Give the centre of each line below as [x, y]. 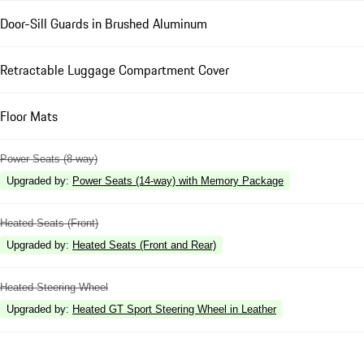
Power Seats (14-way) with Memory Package [178, 181]
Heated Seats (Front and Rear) [144, 245]
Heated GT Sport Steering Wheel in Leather [174, 310]
